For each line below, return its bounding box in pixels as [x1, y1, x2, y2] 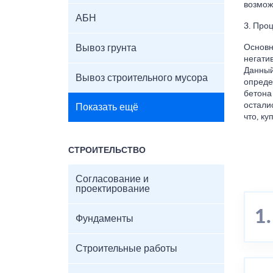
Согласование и [76, 174, 149, 184]
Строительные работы [76, 244, 177, 253]
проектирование [76, 184, 150, 194]
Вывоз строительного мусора [76, 73, 208, 83]
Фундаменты [76, 214, 133, 224]
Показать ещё [76, 102, 138, 112]
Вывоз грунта [76, 43, 136, 53]
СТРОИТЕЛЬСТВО [68, 146, 146, 155]
